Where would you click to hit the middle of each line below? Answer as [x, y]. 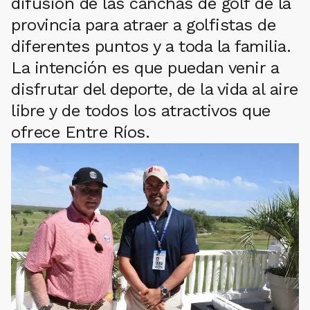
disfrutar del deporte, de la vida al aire [155, 90]
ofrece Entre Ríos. [80, 133]
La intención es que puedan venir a [145, 68]
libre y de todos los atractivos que [141, 111]
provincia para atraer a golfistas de [143, 25]
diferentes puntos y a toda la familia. [151, 47]
